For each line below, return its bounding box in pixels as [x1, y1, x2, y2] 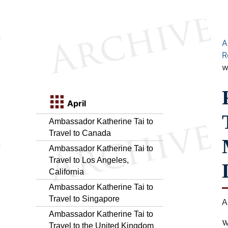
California [49, 167, 84, 176]
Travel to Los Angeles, [49, 155, 129, 164]
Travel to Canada [49, 128, 111, 137]
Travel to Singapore [49, 194, 120, 203]
